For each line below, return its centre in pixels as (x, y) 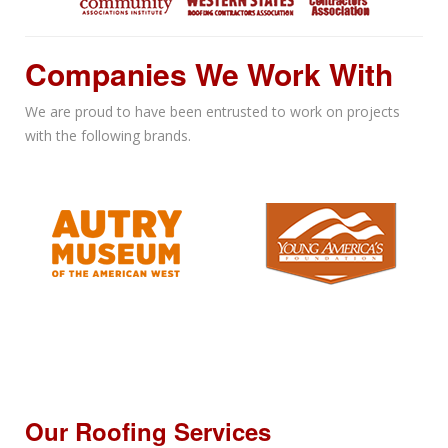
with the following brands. (108, 136)
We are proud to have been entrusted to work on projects (212, 112)
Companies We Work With (209, 74)
